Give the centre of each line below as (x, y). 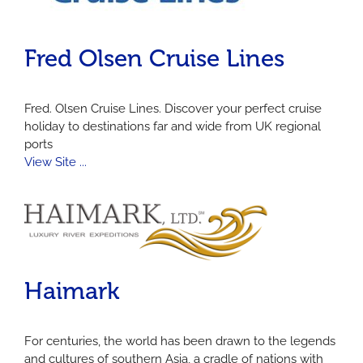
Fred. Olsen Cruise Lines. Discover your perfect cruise (173, 109)
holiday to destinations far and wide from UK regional (173, 127)
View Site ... (56, 162)
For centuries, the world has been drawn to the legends (180, 341)
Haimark (72, 291)
